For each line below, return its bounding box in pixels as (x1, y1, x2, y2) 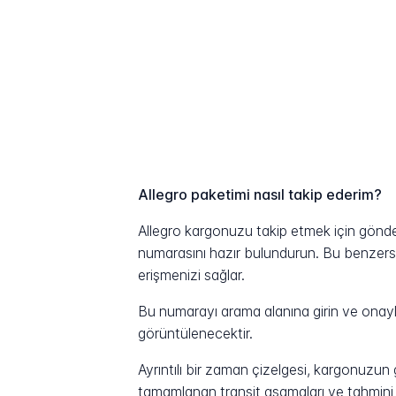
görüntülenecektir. (138, 324, 254, 342)
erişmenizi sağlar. (138, 266, 246, 284)
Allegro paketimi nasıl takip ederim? (138, 186, 383, 203)
